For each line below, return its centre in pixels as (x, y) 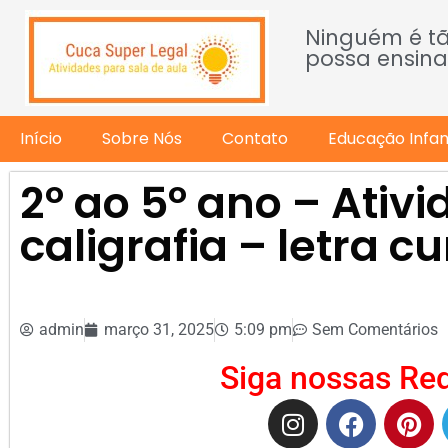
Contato (255, 138)
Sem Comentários (375, 329)
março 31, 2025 (159, 329)
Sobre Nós (142, 138)
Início (41, 138)
